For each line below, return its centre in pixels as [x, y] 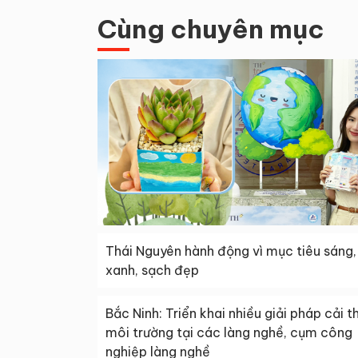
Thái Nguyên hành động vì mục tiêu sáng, [231, 251]
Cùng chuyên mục [211, 29]
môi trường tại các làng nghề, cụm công [229, 333]
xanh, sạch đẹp [152, 270]
